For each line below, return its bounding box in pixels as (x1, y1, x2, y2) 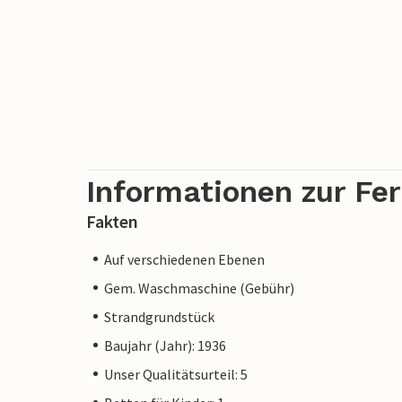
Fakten (86, 209, 138, 232)
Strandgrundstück (104, 307, 214, 326)
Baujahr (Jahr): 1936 (104, 336, 226, 354)
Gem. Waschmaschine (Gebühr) (104, 278, 294, 297)
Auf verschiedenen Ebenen (104, 249, 265, 268)
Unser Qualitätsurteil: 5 (104, 364, 248, 383)
